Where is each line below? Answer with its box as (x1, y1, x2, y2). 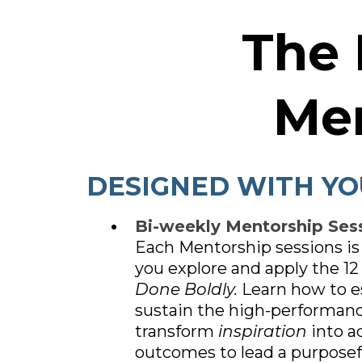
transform (135, 322, 218, 341)
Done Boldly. (135, 280, 242, 299)
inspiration (218, 322, 307, 341)
